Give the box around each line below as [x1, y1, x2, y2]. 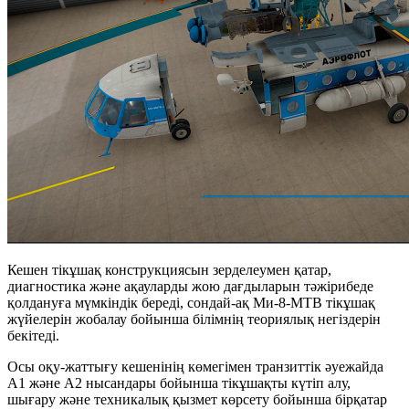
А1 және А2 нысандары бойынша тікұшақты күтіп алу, [7, 374, 351, 391]
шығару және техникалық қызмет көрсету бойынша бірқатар [7, 391, 387, 407]
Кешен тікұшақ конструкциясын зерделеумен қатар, [7, 261, 331, 278]
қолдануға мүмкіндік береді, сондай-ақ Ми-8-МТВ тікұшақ [7, 294, 375, 310]
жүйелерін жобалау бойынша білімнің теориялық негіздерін [7, 310, 381, 327]
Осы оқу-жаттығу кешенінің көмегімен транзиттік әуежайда [7, 358, 383, 374]
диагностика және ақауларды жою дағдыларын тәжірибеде [7, 278, 373, 294]
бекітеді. [7, 327, 59, 343]
